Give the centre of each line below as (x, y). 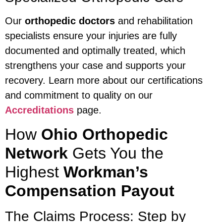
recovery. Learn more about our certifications (104, 81)
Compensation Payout (90, 191)
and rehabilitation (154, 21)
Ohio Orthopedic (105, 134)
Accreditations (39, 110)
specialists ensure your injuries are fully (91, 36)
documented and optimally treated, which (95, 51)
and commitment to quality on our (79, 95)
